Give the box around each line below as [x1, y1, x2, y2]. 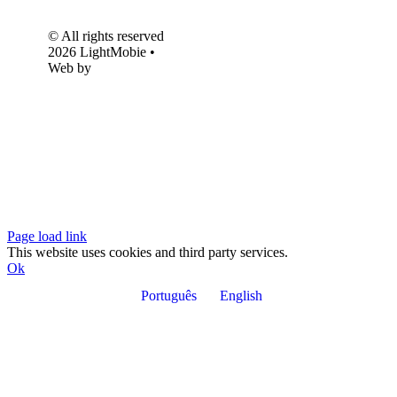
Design [47, 71, 88, 86]
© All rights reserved [47, 7, 164, 22]
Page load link [7, 207, 87, 222]
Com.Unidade [47, 55, 127, 70]
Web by [47, 39, 91, 54]
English [219, 267, 262, 283]
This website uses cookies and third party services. [7, 223, 288, 238]
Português [140, 267, 197, 283]
